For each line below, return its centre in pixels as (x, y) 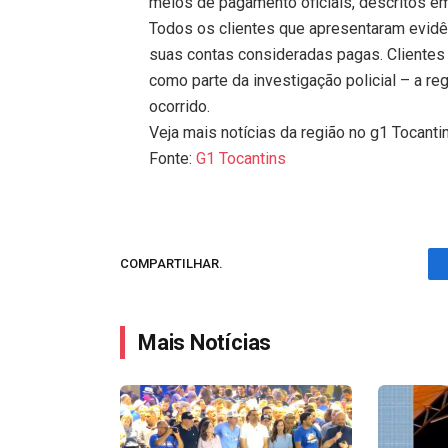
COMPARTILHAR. (171, 264)
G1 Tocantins (241, 158)
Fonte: (173, 158)
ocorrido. (180, 106)
